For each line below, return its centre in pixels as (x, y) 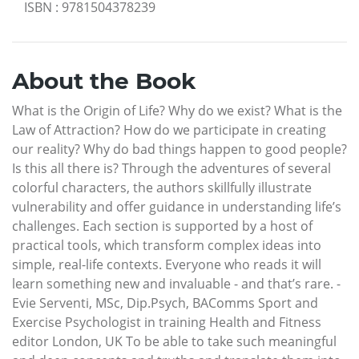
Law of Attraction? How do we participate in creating (169, 129)
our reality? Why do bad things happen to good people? (179, 149)
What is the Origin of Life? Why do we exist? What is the (177, 110)
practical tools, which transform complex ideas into (167, 245)
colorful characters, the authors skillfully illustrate (162, 187)
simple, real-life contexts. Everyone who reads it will (167, 264)
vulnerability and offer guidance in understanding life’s (177, 206)
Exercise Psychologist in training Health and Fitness (167, 322)
